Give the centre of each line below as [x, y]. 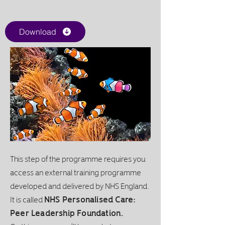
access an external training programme [76, 172]
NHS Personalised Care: [90, 199]
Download [37, 32]
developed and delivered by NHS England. [80, 186]
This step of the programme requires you [78, 158]
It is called [27, 199]
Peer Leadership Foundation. [67, 213]
